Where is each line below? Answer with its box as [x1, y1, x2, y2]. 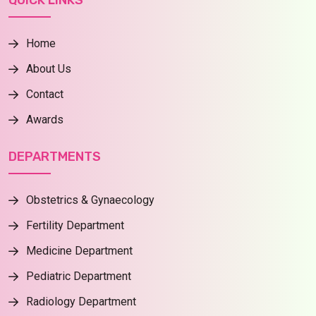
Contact [26, 87, 63, 102]
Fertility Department [26, 218, 124, 232]
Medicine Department [26, 243, 133, 257]
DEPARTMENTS [8, 148, 101, 164]
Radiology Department [26, 294, 136, 308]
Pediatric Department [26, 269, 131, 283]
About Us [26, 62, 71, 76]
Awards [26, 113, 63, 127]
